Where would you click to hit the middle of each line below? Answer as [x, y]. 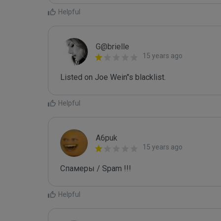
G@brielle [112, 47]
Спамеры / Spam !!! [96, 168]
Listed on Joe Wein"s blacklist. [113, 77]
